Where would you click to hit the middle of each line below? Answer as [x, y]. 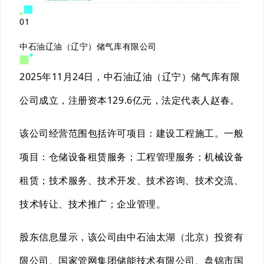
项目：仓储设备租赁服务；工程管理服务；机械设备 [132, 156]
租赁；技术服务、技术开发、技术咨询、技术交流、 [132, 180]
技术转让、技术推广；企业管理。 [93, 204]
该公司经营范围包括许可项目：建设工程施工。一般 [132, 133]
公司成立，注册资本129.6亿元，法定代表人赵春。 [130, 100]
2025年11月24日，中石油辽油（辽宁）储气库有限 [130, 76]
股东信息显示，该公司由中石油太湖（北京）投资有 [132, 237]
